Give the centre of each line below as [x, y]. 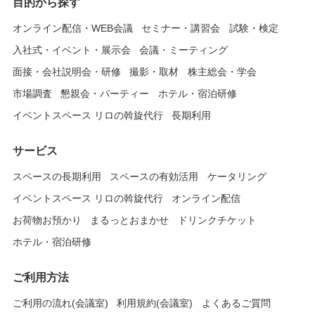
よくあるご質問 [236, 303]
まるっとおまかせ [130, 220]
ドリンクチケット [217, 220]
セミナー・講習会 [181, 28]
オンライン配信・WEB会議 [72, 28]
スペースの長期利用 [57, 176]
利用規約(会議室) [155, 303]
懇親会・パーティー [105, 93]
